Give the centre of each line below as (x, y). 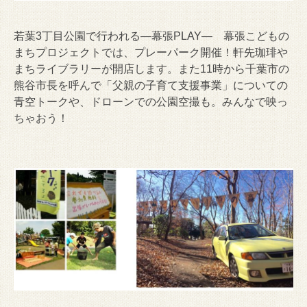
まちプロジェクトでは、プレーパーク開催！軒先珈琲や (151, 52)
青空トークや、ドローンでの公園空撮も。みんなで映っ (151, 101)
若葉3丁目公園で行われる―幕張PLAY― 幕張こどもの (151, 36)
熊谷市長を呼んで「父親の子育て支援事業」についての (151, 85)
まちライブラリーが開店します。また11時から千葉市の (151, 69)
